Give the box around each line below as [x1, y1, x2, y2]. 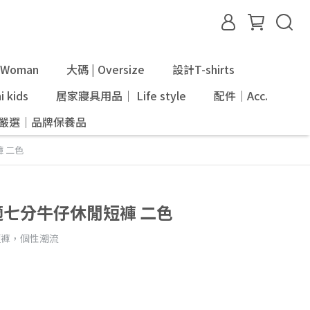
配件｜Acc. [213, 87, 268, 104]
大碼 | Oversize [66, 61, 145, 77]
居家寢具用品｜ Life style [55, 87, 186, 104]
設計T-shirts [172, 61, 235, 77]
